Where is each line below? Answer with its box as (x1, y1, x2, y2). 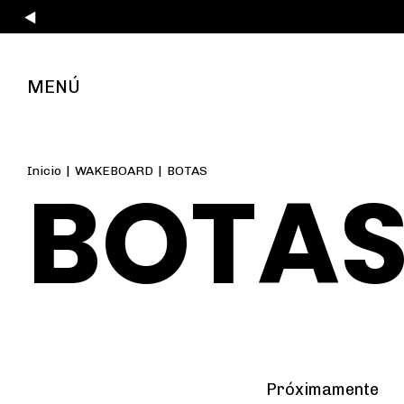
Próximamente (266, 380, 379, 399)
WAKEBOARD (75, 163, 153, 179)
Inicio (27, 163, 61, 179)
